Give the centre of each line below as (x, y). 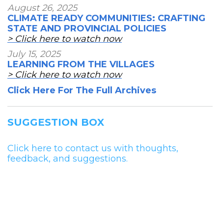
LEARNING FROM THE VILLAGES (81, 65)
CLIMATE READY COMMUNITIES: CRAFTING (106, 18)
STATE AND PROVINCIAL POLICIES (87, 28)
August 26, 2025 (42, 8)
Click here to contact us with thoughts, (93, 149)
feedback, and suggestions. (68, 159)
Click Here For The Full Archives (82, 90)
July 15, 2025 (34, 54)
